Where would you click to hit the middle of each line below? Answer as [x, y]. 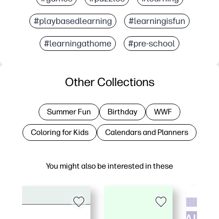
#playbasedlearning [73, 21]
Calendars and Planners [147, 132]
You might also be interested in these [109, 166]
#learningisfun [157, 21]
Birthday [122, 112]
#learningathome [78, 44]
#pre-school [152, 44]
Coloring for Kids [60, 132]
